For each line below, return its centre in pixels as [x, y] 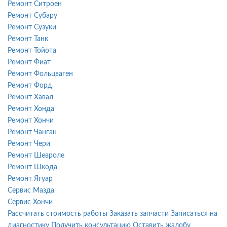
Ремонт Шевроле [36, 155]
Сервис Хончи [30, 202]
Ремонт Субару [32, 15]
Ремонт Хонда [31, 109]
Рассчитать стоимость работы [58, 214]
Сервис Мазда [31, 190]
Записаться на [194, 214]
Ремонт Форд [30, 85]
